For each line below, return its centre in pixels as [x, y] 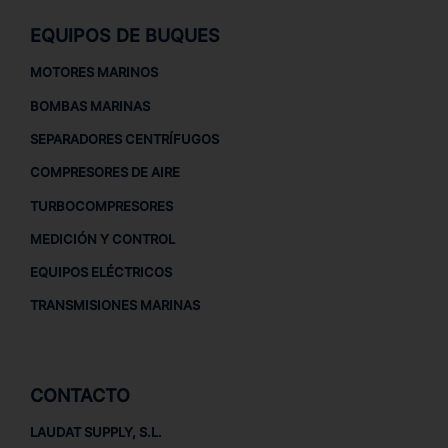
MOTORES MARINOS [93, 72]
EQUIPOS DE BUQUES [124, 36]
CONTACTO [79, 395]
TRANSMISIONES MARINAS [114, 305]
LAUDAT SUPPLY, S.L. [95, 431]
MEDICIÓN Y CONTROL [102, 238]
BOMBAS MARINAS [89, 105]
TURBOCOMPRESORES [101, 205]
